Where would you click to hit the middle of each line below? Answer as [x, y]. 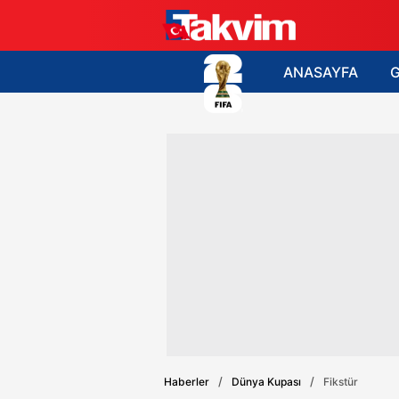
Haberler [187, 381]
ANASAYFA [321, 72]
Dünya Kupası [266, 381]
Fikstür [341, 381]
